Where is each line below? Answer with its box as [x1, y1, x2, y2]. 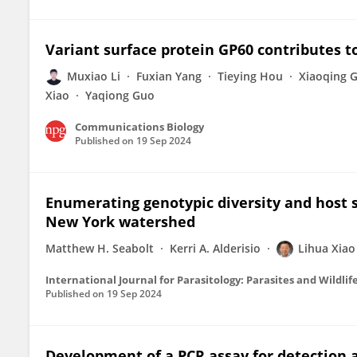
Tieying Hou [218, 69, 283, 84]
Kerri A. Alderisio [170, 241, 261, 256]
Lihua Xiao [298, 241, 355, 256]
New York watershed [45, 212, 195, 231]
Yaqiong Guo [85, 88, 155, 103]
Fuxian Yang [136, 69, 202, 84]
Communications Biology [75, 120, 204, 134]
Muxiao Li [67, 69, 120, 84]
